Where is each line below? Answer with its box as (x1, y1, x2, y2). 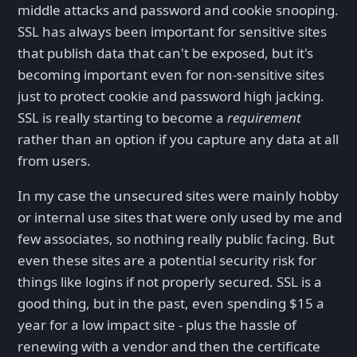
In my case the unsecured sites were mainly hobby (18, 186, 339, 205)
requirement (227, 108, 301, 127)
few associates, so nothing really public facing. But (18, 229, 335, 248)
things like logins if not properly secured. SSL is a (18, 272, 322, 291)
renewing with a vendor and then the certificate (18, 336, 320, 355)
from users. (18, 151, 91, 170)
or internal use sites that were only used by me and (18, 207, 342, 226)
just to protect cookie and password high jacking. (18, 86, 324, 105)
